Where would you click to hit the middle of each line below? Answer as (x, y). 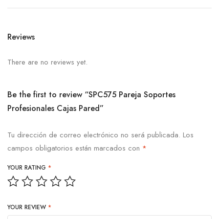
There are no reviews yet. (47, 62)
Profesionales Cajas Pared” (55, 109)
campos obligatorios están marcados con (75, 148)
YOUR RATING (28, 168)
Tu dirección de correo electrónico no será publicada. (94, 135)
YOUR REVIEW (28, 208)
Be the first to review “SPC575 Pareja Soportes (91, 95)
